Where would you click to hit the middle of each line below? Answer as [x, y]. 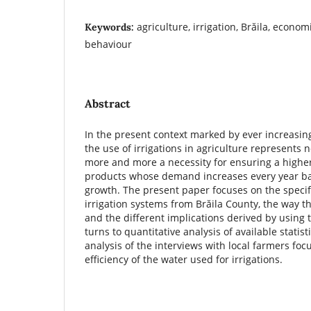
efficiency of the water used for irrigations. [186, 259]
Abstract [108, 103]
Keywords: [111, 27]
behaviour [108, 44]
